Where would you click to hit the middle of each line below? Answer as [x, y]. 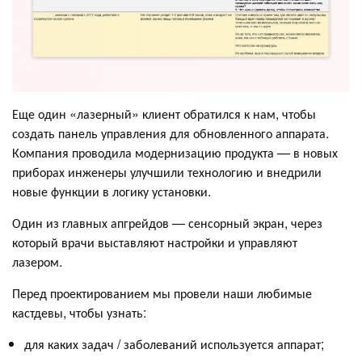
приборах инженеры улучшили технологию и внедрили [167, 171]
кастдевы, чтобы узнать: [79, 312]
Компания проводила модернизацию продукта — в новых [175, 152]
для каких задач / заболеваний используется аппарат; [174, 343]
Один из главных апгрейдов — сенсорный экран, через [167, 222]
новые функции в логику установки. [112, 191]
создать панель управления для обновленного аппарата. [170, 133]
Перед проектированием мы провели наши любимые [162, 293]
